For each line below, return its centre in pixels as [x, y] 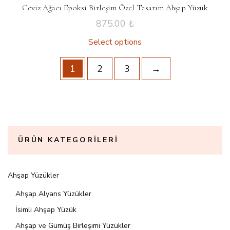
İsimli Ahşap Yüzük [46, 210]
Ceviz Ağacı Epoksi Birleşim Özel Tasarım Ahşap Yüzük [115, 8]
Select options [115, 42]
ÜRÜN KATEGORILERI [68, 140]
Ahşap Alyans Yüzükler [53, 194]
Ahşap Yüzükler [33, 175]
